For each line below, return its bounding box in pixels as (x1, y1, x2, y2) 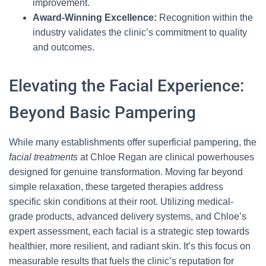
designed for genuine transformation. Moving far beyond (9, 167, 243, 177)
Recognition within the (157, 12, 253, 23)
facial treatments (9, 152, 78, 162)
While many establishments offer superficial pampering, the (9, 137, 256, 147)
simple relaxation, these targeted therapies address (9, 182, 223, 192)
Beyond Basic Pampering (9, 103, 196, 122)
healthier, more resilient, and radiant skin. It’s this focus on (9, 241, 251, 251)
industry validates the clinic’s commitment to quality (33, 27, 247, 37)
